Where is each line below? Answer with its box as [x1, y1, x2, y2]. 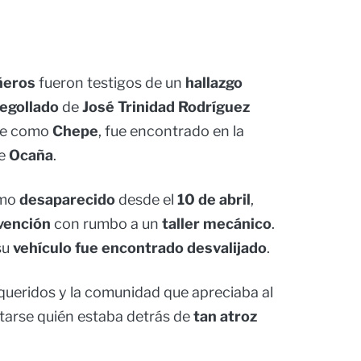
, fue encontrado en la [98, 122, 244, 140]
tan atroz [193, 308, 257, 326]
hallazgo [185, 74, 243, 92]
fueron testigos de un [35, 74, 185, 92]
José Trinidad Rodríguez [82, 98, 250, 116]
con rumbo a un [51, 215, 162, 233]
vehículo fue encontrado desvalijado [13, 239, 267, 257]
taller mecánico [162, 215, 272, 233]
